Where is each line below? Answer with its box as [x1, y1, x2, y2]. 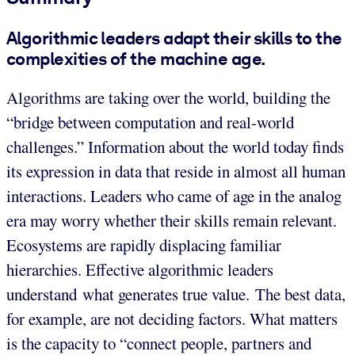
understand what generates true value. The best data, [6, 283, 345, 306]
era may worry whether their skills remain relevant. [6, 209, 337, 232]
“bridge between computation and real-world [6, 111, 294, 134]
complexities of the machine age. [6, 48, 265, 69]
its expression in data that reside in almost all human [6, 160, 345, 183]
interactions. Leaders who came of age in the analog [6, 185, 342, 208]
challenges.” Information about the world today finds [6, 136, 344, 158]
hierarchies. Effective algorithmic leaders [6, 258, 273, 281]
